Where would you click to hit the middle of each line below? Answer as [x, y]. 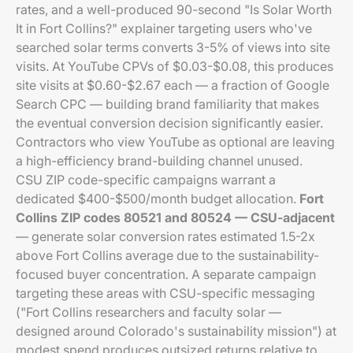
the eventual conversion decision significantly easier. [169, 123]
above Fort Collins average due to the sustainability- [167, 255]
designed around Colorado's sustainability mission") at [176, 331]
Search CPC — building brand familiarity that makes [167, 104]
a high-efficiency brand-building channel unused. [159, 161]
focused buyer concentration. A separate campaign [166, 274]
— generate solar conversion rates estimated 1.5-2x [165, 236]
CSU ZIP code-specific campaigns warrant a [146, 180]
